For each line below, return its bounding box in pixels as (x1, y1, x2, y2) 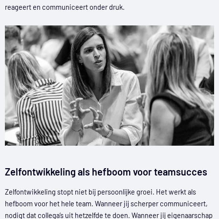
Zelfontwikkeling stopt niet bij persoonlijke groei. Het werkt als (5, 187, 196, 197)
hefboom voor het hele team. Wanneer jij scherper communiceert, (5, 199, 208, 208)
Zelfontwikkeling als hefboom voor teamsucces (5, 166, 207, 178)
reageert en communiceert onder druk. (5, 2, 125, 12)
